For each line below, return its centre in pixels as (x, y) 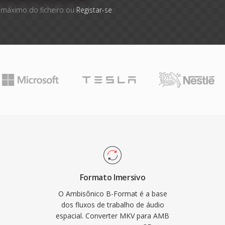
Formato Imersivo (113, 177)
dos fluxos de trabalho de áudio (113, 205)
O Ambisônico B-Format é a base (113, 194)
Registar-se (94, 10)
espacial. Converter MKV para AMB (113, 216)
